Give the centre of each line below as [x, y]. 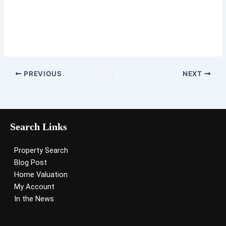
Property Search [41, 151]
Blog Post [31, 163]
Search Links [39, 127]
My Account [34, 187]
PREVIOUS [42, 74]
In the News [34, 199]
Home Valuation [41, 175]
